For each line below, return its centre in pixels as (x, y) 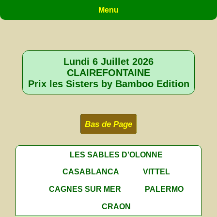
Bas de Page (108, 124)
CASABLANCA (91, 172)
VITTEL (157, 172)
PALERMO (164, 189)
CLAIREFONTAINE (108, 73)
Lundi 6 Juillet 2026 (108, 62)
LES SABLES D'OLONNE (116, 154)
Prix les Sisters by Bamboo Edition (108, 84)
